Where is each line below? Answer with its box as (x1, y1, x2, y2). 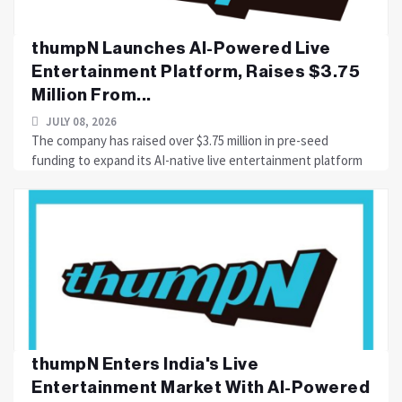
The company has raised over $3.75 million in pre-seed (31, 132, 328, 149)
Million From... (31, 86, 152, 103)
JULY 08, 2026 (43, 114, 117, 129)
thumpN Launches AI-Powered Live (31, 39, 331, 57)
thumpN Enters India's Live (31, 355, 258, 372)
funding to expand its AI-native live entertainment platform (31, 152, 363, 169)
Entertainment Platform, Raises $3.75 (31, 63, 360, 80)
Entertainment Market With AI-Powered (31, 379, 370, 396)
